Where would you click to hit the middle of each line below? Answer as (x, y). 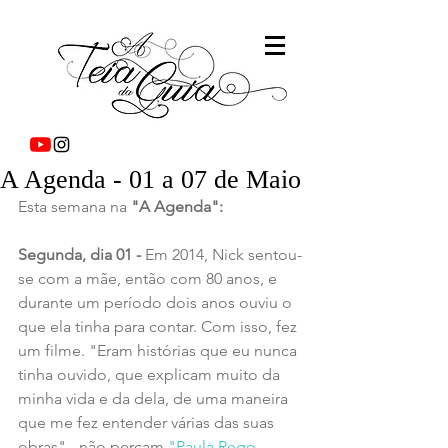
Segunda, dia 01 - (81, 254)
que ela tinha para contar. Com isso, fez (159, 326)
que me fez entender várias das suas (148, 422)
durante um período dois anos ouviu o (157, 302)
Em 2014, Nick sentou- (223, 254)
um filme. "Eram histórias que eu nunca (159, 350)
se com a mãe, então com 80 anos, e (149, 278)
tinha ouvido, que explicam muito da (151, 374)
